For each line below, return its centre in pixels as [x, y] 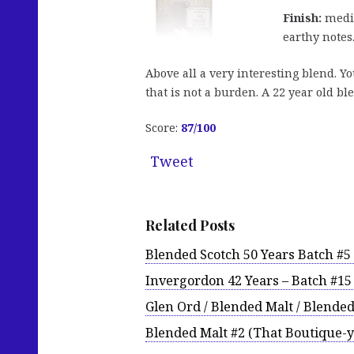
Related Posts [190, 226]
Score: [163, 128]
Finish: [302, 18]
